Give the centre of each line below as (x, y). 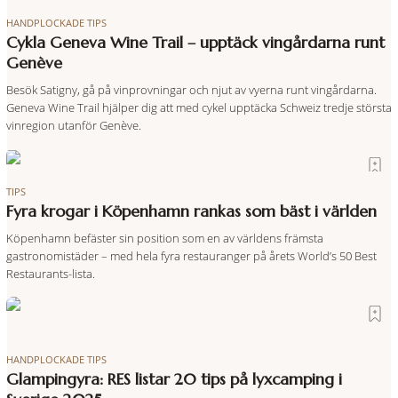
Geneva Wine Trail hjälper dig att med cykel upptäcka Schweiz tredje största (199, 108)
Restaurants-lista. (50, 274)
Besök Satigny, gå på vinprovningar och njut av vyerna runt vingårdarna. (191, 90)
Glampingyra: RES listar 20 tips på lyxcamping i (174, 380)
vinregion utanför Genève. (73, 126)
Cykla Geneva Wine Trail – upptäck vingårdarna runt (195, 43)
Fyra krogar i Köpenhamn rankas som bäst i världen (191, 212)
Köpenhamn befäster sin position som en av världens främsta (164, 239)
